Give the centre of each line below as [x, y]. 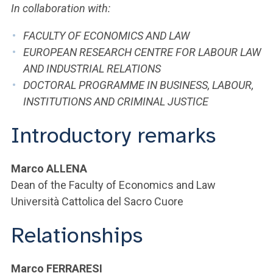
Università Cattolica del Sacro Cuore [97, 201]
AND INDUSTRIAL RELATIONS [92, 69]
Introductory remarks [113, 135]
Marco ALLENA [49, 168]
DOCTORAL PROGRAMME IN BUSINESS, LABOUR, [138, 85]
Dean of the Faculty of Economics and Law [113, 185]
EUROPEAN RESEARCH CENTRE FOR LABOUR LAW [142, 52]
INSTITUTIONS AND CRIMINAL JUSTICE [116, 101]
